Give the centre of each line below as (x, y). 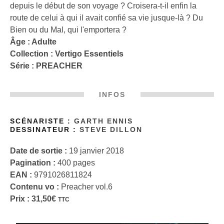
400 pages (75, 163)
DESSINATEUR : (45, 129)
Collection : (32, 53)
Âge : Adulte (33, 41)
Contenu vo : (34, 187)
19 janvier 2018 (95, 151)
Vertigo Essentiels (89, 53)
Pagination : (33, 163)
